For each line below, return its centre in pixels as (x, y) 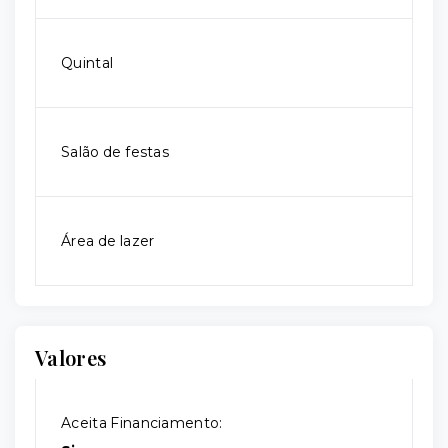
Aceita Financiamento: (142, 423)
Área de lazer (108, 241)
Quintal (87, 63)
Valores (71, 357)
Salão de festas (115, 152)
